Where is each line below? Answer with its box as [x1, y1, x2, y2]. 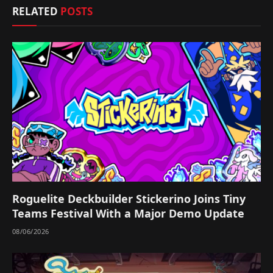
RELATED [12, 4, 60, 18]
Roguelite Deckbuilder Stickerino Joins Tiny [12, 191, 246, 207]
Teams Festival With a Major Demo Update [12, 206, 244, 221]
